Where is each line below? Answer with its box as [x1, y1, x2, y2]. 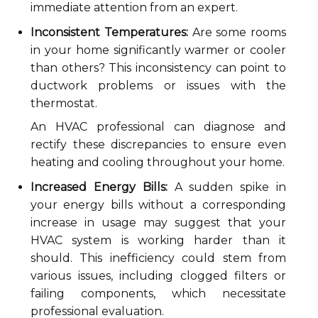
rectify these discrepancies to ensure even [31, 138, 286, 151]
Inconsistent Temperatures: [31, 26, 188, 39]
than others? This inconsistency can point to [31, 61, 286, 75]
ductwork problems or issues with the [31, 79, 286, 92]
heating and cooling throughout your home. [31, 155, 285, 169]
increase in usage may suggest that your [31, 216, 286, 229]
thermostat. [31, 97, 97, 110]
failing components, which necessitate [31, 287, 286, 300]
